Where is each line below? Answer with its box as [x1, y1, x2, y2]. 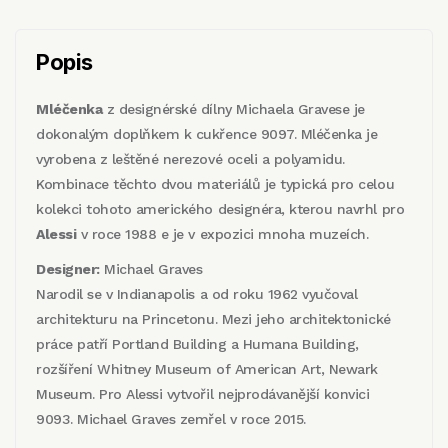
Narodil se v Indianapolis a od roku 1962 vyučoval [36, 285, 358, 302]
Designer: [36, 260, 100, 277]
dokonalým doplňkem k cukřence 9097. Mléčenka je [36, 125, 378, 142]
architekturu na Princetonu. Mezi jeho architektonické [36, 310, 391, 327]
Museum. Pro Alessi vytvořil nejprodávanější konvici [36, 385, 370, 402]
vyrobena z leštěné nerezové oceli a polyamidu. [36, 150, 345, 167]
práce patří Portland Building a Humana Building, [36, 335, 359, 352]
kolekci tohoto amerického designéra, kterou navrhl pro [36, 200, 405, 217]
